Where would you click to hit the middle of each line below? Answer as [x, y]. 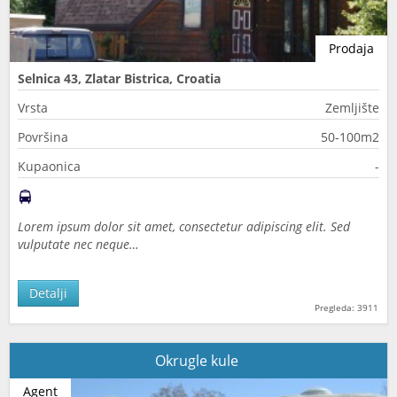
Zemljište [352, 108]
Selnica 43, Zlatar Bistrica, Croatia [119, 78]
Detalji [48, 293]
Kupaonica [49, 166]
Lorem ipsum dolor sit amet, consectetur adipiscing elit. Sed [184, 226]
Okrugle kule [198, 361]
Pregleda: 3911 [346, 307]
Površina [43, 137]
